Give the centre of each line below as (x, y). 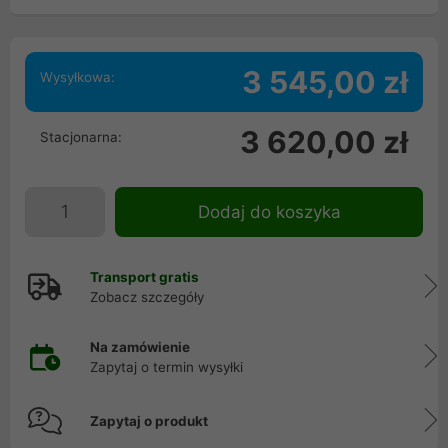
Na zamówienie (140, 347)
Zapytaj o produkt (149, 421)
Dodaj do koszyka (269, 212)
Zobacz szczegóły (147, 297)
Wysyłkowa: (77, 77)
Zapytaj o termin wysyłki (166, 367)
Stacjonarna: (81, 137)
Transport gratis (144, 277)
